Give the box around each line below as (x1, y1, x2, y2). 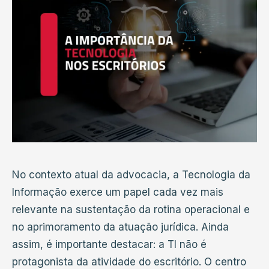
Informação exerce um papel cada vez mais (12, 186, 223, 198)
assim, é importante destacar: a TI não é (12, 238, 207, 250)
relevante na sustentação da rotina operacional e (12, 203, 250, 216)
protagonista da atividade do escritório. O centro (12, 255, 246, 268)
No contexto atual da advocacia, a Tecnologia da (12, 168, 250, 181)
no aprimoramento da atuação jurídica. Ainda (12, 220, 229, 233)
